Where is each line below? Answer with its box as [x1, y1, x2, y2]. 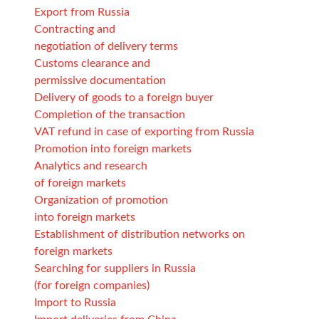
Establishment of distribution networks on [34, 228, 245, 240]
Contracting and [34, 23, 115, 35]
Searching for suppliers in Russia [34, 262, 196, 274]
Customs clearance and [34, 57, 150, 69]
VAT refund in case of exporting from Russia [34, 125, 254, 137]
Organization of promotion [34, 194, 168, 206]
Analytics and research [34, 159, 147, 172]
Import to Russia [34, 296, 116, 308]
